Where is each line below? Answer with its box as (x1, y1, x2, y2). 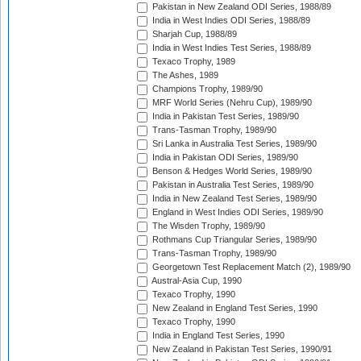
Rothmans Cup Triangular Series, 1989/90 (150, 234, 317, 245)
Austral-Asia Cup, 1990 (150, 276, 242, 286)
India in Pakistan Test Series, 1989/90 (150, 111, 299, 122)
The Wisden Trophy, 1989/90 (150, 221, 265, 231)
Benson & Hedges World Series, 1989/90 (150, 166, 312, 176)
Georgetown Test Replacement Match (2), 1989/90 (150, 262, 351, 272)
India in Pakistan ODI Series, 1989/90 (150, 152, 298, 163)
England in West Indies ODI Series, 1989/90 (150, 207, 323, 218)
